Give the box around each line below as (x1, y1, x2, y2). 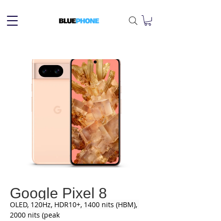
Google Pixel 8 (10, 184, 107, 201)
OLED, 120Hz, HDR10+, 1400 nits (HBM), (10, 199, 139, 209)
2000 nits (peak (10, 210, 60, 220)
